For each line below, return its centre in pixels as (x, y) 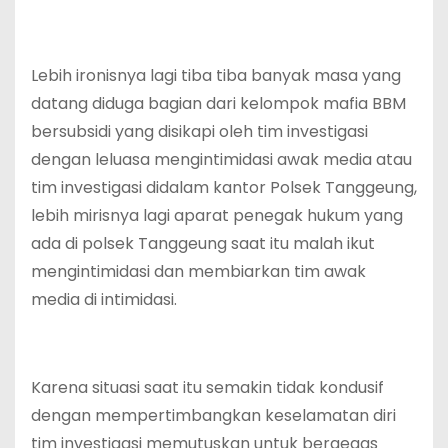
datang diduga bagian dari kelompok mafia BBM (218, 103)
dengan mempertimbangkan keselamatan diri (213, 415)
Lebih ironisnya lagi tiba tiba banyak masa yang (216, 75)
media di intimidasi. (104, 299)
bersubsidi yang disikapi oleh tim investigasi (199, 131)
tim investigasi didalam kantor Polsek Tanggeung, (224, 187)
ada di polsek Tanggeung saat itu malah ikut (203, 243)
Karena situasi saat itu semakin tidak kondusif (207, 387)
